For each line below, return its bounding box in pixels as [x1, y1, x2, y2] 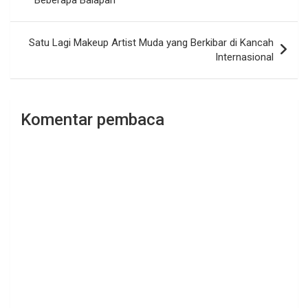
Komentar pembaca [21, 110, 164, 130]
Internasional [215, 51, 274, 64]
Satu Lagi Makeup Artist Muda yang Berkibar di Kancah [29, 36, 274, 49]
